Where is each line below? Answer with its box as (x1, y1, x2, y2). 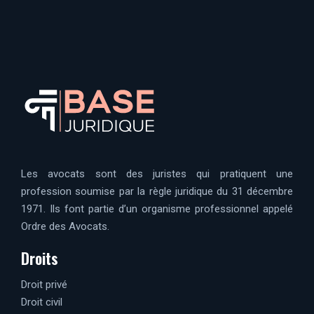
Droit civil (21, 295, 62, 308)
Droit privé (21, 278, 67, 291)
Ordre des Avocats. (21, 219, 109, 233)
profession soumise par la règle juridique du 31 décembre (21, 184, 293, 198)
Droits (21, 246, 58, 269)
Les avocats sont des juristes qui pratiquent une (21, 167, 293, 180)
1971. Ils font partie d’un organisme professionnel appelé (21, 202, 293, 215)
